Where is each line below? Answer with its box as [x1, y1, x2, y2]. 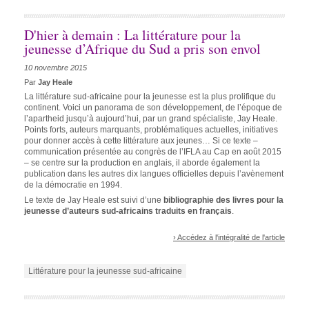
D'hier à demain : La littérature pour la [24, 26, 241, 45]
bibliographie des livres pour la [163, 195, 283, 206]
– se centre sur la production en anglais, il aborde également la [24, 158, 260, 168]
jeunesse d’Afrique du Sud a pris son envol [24, 39, 261, 59]
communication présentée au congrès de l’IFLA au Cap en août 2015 [24, 147, 281, 157]
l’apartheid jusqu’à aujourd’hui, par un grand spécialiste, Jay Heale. [24, 114, 277, 124]
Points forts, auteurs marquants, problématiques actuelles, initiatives [24, 125, 278, 135]
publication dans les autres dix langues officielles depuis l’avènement [24, 169, 283, 179]
